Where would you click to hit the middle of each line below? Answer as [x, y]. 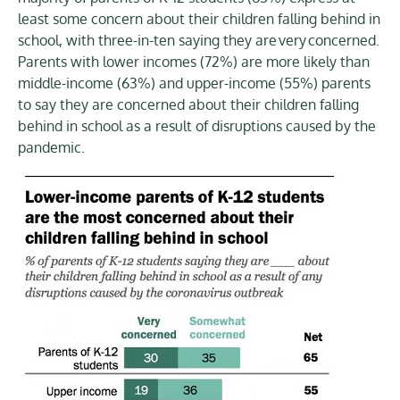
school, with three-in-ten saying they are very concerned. [199, 40]
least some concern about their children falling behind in [199, 18]
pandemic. [51, 147]
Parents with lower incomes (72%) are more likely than [194, 61]
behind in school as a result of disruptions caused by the [197, 125]
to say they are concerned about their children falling [188, 104]
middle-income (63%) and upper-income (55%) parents [194, 83]
